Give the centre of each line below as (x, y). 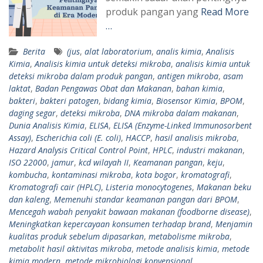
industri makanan (210, 150)
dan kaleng (29, 199)
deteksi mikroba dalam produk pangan (81, 76)
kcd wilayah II (104, 162)
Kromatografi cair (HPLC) (55, 187)
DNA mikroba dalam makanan (181, 113)
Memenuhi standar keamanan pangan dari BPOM (146, 199)
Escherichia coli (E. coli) (78, 137)
